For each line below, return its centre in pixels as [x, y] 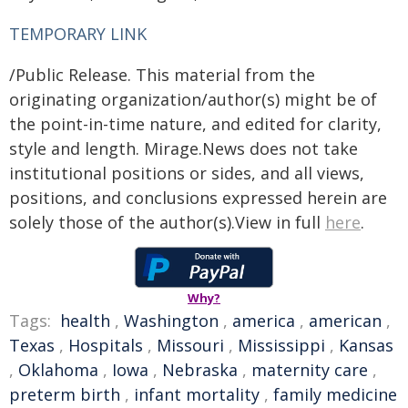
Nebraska [200, 370]
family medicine [335, 394]
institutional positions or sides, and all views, [187, 173]
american [345, 321]
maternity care [310, 370]
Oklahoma [58, 370]
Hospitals [106, 345]
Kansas [366, 345]
